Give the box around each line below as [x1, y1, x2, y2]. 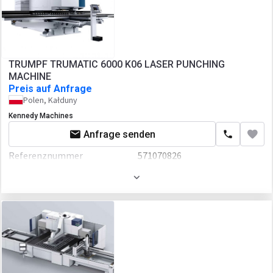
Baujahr [15, 171, 41, 183]
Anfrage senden [83, 128, 155, 140]
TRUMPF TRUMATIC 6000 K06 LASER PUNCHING [9, 58, 225, 70]
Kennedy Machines [9, 112, 73, 120]
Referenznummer [15, 149, 83, 161]
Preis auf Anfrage [9, 83, 92, 94]
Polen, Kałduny [23, 94, 77, 105]
